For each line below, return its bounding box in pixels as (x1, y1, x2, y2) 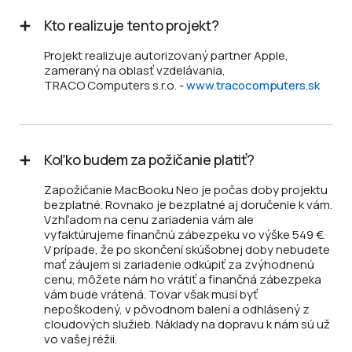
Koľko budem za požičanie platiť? (44, 150, 255, 170)
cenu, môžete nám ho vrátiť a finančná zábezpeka (44, 271, 321, 288)
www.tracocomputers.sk (186, 77, 320, 94)
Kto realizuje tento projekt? (44, 16, 219, 35)
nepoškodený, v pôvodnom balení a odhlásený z (44, 301, 310, 318)
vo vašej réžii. (44, 331, 117, 348)
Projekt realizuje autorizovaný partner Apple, (44, 47, 288, 64)
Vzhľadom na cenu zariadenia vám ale (44, 211, 254, 229)
